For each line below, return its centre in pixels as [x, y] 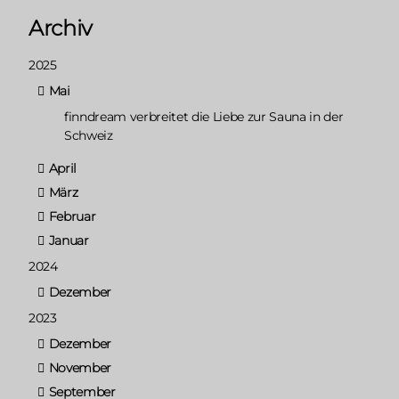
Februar [72, 216]
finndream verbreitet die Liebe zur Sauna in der [204, 116]
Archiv [61, 28]
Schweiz [89, 135]
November [80, 367]
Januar [69, 240]
